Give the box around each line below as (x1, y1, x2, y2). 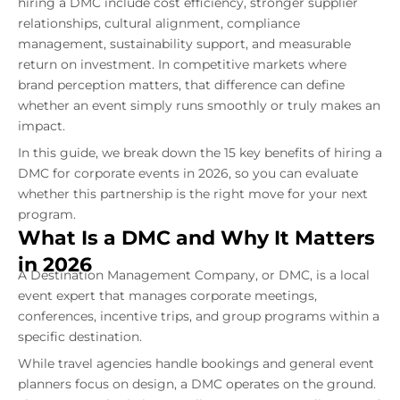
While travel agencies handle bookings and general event (18, 355, 374, 371)
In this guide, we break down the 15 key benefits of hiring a (18, 145, 382, 161)
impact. (18, 118, 65, 134)
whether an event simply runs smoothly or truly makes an (18, 97, 380, 113)
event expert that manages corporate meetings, (18, 287, 317, 304)
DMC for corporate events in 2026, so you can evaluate (18, 165, 358, 181)
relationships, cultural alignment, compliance (18, 15, 300, 31)
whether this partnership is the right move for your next (18, 186, 368, 202)
